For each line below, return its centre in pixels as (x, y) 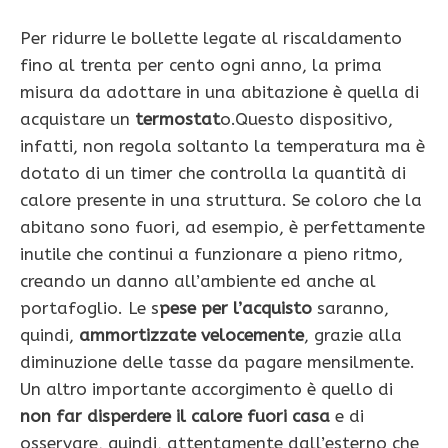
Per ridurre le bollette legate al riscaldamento (211, 38)
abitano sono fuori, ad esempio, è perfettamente (222, 227)
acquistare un (77, 119)
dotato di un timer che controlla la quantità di (213, 173)
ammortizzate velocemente (191, 335)
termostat (177, 119)
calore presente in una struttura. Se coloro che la (221, 200)
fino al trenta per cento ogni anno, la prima (201, 65)
